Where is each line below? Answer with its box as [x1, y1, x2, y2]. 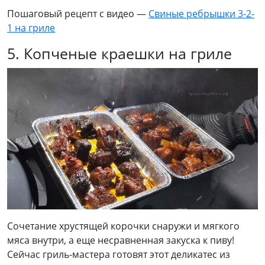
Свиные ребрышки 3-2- [148, 7, 254, 21]
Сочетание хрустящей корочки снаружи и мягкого [7, 219, 240, 232]
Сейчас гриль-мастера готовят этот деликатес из [7, 247, 230, 261]
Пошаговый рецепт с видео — [7, 7, 148, 21]
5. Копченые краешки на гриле [7, 43, 232, 64]
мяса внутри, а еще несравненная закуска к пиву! [7, 233, 234, 247]
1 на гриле [7, 21, 55, 35]
